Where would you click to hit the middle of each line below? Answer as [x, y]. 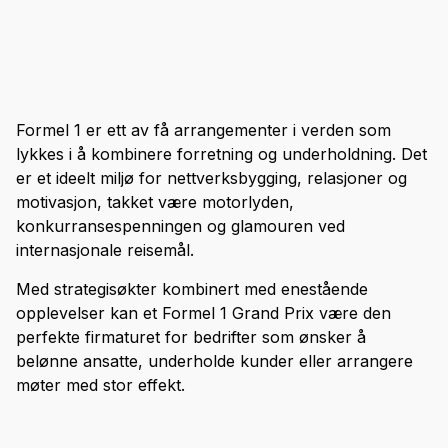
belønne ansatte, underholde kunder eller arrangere [214, 361]
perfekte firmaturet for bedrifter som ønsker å [191, 337]
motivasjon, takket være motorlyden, [155, 202]
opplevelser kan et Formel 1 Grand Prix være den [203, 313]
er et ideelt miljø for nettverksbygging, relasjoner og [211, 178]
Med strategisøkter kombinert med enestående [192, 289]
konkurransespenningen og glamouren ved [180, 226]
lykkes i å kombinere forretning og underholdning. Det [221, 154]
